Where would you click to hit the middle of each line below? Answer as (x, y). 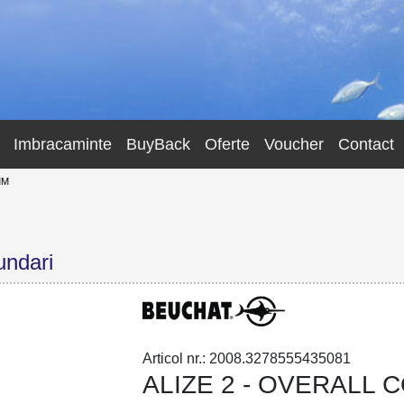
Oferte (227, 144)
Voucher (294, 144)
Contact (366, 144)
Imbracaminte (63, 144)
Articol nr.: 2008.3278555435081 (247, 359)
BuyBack (158, 144)
